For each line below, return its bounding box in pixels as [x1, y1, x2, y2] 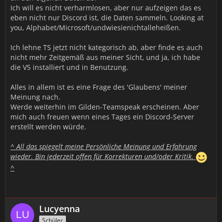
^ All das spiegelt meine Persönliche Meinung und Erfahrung [10, 142, 197, 151]
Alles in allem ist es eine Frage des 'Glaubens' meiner [10, 82, 187, 92]
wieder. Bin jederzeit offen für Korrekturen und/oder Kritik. [10, 152, 196, 162]
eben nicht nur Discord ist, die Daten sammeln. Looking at [10, 13, 204, 22]
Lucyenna [39, 203, 80, 215]
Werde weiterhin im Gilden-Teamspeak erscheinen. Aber [10, 102, 199, 111]
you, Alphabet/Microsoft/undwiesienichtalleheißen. [10, 23, 181, 32]
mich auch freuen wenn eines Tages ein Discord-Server [10, 112, 194, 121]
